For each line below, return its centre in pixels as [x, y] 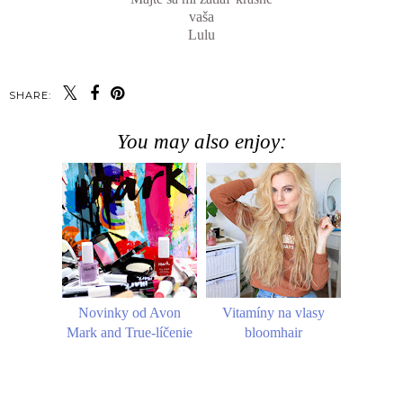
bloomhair [273, 332]
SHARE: [30, 96]
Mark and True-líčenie [130, 332]
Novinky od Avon [130, 312]
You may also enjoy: [201, 141]
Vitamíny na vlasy [273, 312]
